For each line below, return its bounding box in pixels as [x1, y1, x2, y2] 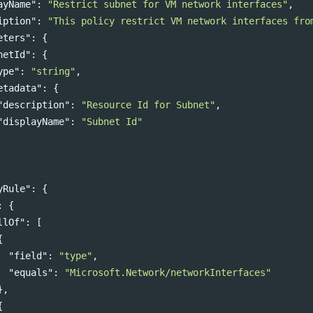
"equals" [8, 267, 53, 279]
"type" [58, 250, 92, 262]
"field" [8, 250, 48, 262]
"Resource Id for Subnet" [80, 99, 215, 111]
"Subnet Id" [80, 116, 143, 128]
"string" [30, 66, 75, 78]
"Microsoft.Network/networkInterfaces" [64, 267, 271, 279]
